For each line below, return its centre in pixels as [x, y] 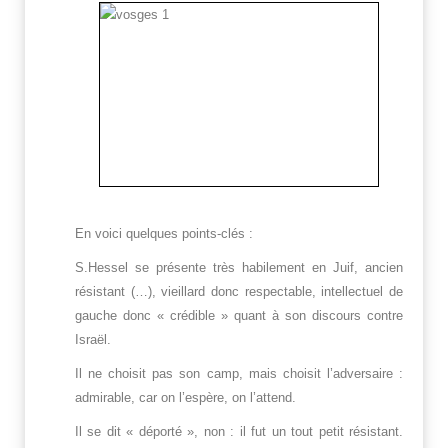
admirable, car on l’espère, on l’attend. [185, 398]
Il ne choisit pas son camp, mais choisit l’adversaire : [239, 374]
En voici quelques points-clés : [164, 234]
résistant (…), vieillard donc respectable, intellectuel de [239, 292]
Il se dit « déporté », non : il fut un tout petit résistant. [239, 432]
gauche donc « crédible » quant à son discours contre [239, 316]
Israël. [93, 340]
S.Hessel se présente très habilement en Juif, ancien [239, 268]
